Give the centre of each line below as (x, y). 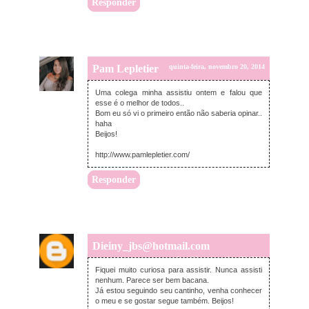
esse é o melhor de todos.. (140, 103)
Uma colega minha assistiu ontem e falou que (179, 93)
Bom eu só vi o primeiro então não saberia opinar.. (179, 113)
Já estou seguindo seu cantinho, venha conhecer (179, 291)
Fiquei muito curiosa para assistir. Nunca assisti (179, 270)
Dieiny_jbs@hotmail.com (151, 246)
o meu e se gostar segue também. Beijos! (165, 301)
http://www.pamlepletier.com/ (142, 155)
